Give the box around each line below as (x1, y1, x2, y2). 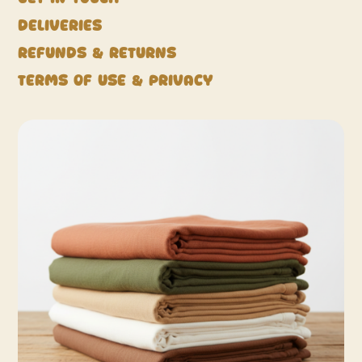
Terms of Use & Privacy (18, 73, 220, 89)
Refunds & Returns (18, 45, 177, 61)
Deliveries (18, 18, 103, 34)
